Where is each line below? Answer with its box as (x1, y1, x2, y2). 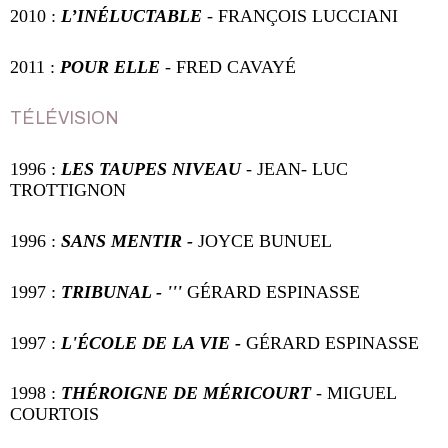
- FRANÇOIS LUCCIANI (207, 6, 398, 27)
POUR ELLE (60, 56, 165, 77)
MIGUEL (322, 383, 396, 404)
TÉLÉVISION (10, 108, 119, 128)
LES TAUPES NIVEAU (61, 158, 246, 179)
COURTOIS (10, 404, 99, 425)
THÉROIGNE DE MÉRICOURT (61, 383, 316, 404)
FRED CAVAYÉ (171, 56, 296, 77)
